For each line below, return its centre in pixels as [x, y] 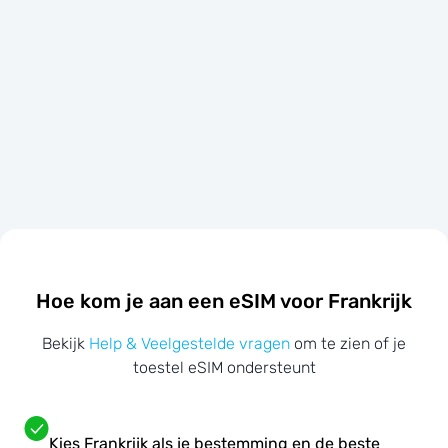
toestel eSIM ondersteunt [224, 368]
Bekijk [65, 344]
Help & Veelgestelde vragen [189, 344]
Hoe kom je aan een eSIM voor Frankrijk [224, 300]
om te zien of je [348, 344]
